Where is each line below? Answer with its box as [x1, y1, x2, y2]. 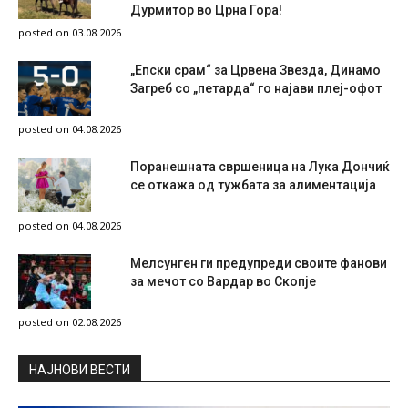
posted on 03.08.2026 [18, 25, 121, 39]
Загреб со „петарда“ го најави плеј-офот [130, 80, 382, 96]
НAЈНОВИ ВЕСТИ [29, 362, 130, 377]
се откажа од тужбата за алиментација [130, 177, 376, 192]
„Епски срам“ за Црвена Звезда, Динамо [130, 62, 381, 77]
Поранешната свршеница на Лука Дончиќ [130, 158, 390, 174]
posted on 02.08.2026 [18, 314, 121, 329]
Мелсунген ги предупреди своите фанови [130, 255, 387, 270]
